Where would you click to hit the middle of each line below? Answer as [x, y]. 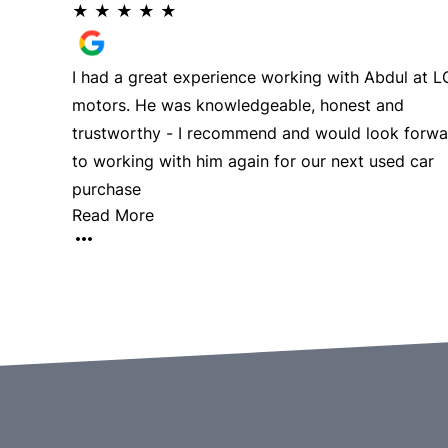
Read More [113, 215]
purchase [106, 189]
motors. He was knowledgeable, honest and [238, 105]
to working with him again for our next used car [253, 161]
